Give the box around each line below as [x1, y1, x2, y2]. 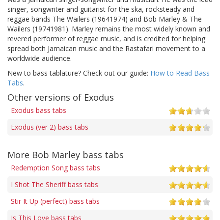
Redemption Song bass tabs [11, 163, 100, 172]
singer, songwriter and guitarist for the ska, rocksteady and [7, 4, 194, 14]
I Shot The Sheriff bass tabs [11, 179, 98, 189]
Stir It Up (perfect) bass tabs [11, 196, 100, 206]
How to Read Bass [150, 68, 210, 78]
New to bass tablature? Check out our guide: [7, 68, 150, 78]
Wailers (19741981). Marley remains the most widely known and [7, 24, 210, 33]
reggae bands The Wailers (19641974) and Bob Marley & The [7, 14, 202, 24]
